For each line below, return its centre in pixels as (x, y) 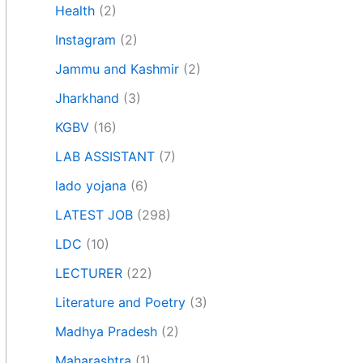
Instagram (85, 40)
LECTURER (89, 273)
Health (75, 11)
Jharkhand (87, 98)
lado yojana (91, 186)
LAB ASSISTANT (105, 157)
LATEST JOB (94, 215)
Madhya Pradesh (106, 332)
